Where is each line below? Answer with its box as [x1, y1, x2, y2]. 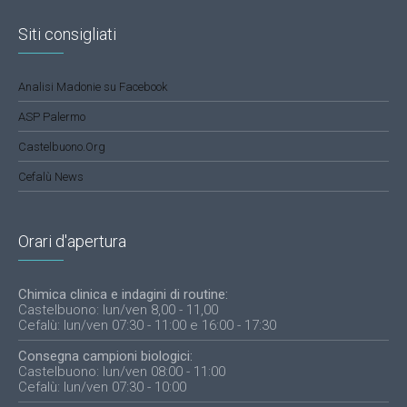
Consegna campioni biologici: [18, 348, 193, 365]
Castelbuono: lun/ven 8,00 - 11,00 [18, 302, 218, 319]
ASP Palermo [18, 110, 85, 124]
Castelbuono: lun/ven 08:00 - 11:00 [18, 363, 225, 381]
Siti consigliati [18, 25, 116, 45]
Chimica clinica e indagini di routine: [18, 286, 228, 303]
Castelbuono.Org [18, 140, 105, 154]
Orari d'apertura [18, 232, 126, 252]
